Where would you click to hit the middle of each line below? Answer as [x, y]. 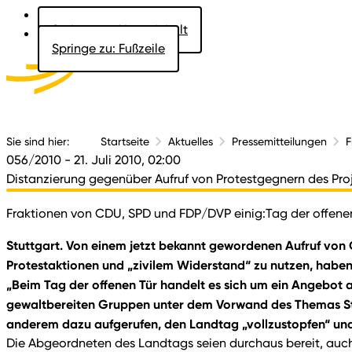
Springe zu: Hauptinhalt [120, 29]
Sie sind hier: [38, 141]
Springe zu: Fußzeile [108, 48]
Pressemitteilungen [279, 141]
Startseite [125, 141]
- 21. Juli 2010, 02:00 [123, 160]
